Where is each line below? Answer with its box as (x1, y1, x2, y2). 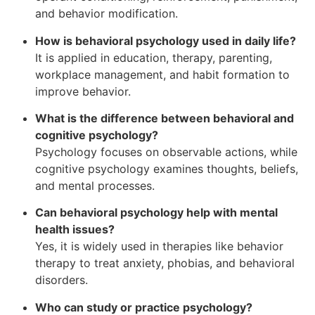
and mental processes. (35, 178, 155, 193)
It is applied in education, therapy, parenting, (35, 50, 272, 65)
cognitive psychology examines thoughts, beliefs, (35, 161, 298, 176)
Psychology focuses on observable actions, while (35, 144, 297, 159)
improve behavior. (35, 84, 131, 98)
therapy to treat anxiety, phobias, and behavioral (35, 256, 295, 271)
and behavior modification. (35, 6, 178, 21)
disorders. (35, 273, 88, 288)
